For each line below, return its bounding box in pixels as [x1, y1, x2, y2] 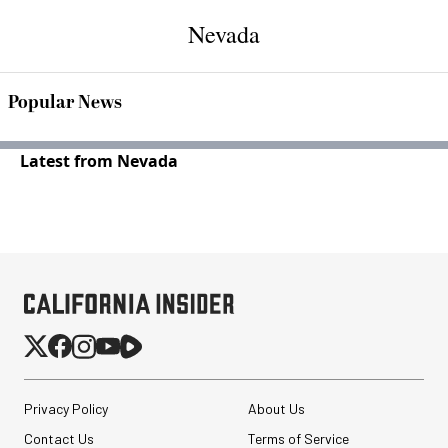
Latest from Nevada [20, 150, 178, 172]
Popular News [8, 89, 122, 116]
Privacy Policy [24, 400, 108, 417]
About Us [247, 400, 305, 417]
